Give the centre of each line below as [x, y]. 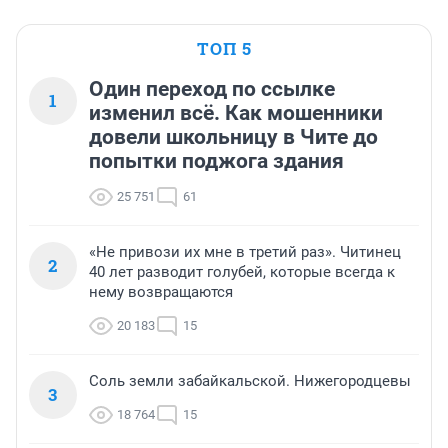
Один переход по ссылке [212, 89]
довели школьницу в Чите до [233, 137]
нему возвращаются [161, 292]
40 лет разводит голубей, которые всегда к [242, 272]
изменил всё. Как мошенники [236, 113]
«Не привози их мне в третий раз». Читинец [245, 252]
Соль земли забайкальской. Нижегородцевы [250, 381]
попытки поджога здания [216, 161]
